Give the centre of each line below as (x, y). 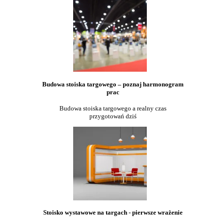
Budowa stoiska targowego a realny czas (113, 108)
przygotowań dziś (113, 116)
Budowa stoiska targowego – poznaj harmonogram (113, 84)
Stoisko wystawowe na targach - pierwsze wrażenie (113, 213)
